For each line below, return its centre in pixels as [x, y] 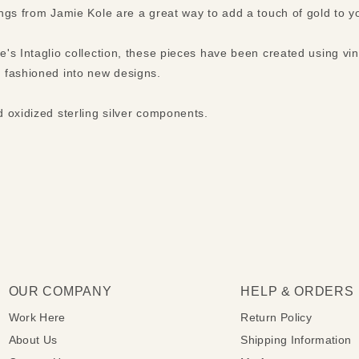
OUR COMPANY [60, 291]
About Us [33, 339]
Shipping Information [296, 339]
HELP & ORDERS [297, 291]
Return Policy [276, 317]
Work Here [37, 317]
